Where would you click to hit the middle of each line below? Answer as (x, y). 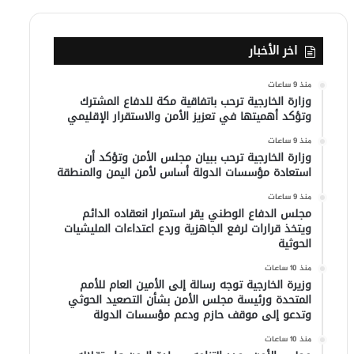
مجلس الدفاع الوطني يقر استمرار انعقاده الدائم (197, 214)
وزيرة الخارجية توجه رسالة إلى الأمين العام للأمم (196, 285)
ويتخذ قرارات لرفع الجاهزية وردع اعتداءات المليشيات (188, 229)
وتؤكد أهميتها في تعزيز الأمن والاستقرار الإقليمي (190, 117)
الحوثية (295, 244)
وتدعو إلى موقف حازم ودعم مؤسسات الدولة (203, 315)
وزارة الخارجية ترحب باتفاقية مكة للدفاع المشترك (196, 102)
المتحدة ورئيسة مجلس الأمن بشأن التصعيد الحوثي (190, 300)
